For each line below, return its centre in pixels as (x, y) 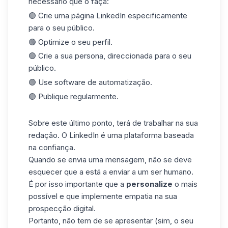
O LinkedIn (80, 135)
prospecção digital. (62, 208)
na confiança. (52, 147)
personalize (149, 184)
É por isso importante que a (77, 184)
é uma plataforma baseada (146, 135)
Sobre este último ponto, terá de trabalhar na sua (113, 123)
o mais (185, 184)
